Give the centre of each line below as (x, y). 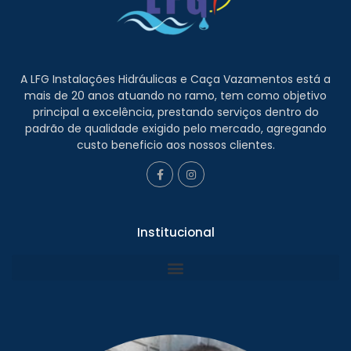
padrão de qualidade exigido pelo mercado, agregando (175, 128)
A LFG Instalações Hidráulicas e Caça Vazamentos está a (175, 79)
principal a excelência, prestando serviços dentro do (175, 112)
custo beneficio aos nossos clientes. (175, 145)
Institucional (175, 233)
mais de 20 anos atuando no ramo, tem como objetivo (175, 95)
